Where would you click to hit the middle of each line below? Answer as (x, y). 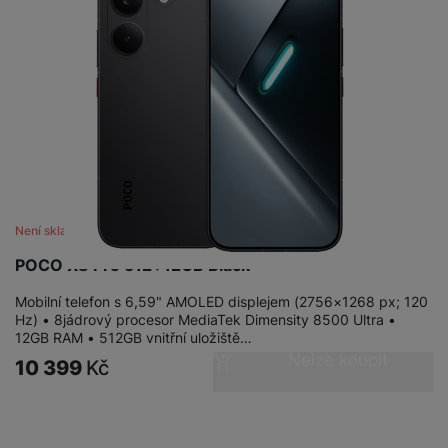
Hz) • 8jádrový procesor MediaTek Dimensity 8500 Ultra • (205, 320)
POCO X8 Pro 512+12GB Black (132, 265)
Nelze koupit (337, 360)
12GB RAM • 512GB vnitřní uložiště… (133, 338)
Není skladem (54, 231)
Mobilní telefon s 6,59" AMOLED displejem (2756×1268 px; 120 (221, 302)
